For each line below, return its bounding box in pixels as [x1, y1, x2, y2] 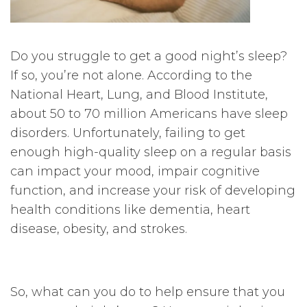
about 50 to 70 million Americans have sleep [10, 106, 288, 122]
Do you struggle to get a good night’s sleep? [10, 49, 287, 64]
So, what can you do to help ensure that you [10, 284, 285, 300]
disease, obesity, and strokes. [10, 221, 187, 237]
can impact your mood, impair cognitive [10, 164, 260, 180]
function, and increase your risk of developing [10, 183, 295, 199]
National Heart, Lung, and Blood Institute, [10, 87, 268, 103]
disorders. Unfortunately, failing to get [10, 125, 245, 141]
